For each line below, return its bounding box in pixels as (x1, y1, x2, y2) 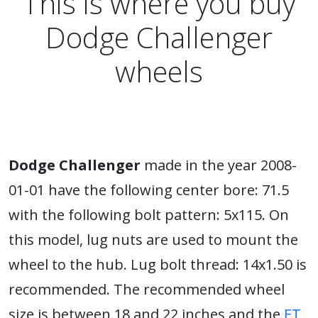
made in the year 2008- (141, 155, 297, 175)
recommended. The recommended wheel (9, 280, 285, 299)
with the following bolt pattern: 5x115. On (9, 205, 289, 224)
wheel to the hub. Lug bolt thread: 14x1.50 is (9, 255, 307, 274)
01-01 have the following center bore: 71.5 (9, 180, 289, 199)
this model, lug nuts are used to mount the (9, 230, 298, 249)
